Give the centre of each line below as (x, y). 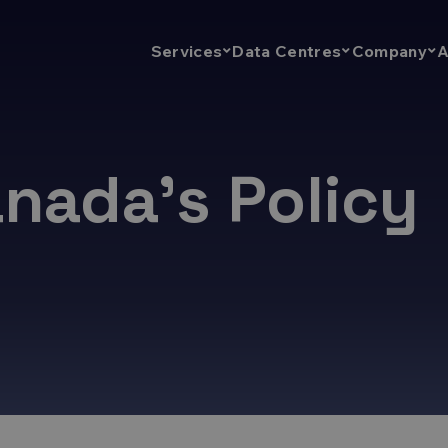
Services (186, 51)
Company (389, 51)
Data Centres (287, 51)
